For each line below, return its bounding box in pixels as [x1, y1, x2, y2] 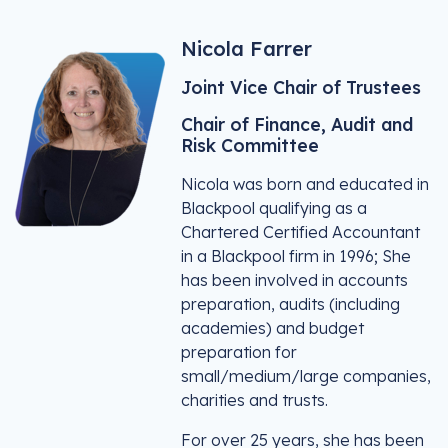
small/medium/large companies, [181, 366, 431, 386]
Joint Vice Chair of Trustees [181, 76, 421, 98]
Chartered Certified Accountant [181, 222, 420, 242]
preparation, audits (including [181, 294, 400, 314]
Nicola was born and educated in [181, 174, 429, 194]
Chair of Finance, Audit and [181, 113, 413, 135]
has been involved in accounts [181, 270, 408, 290]
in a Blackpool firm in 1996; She [181, 246, 411, 266]
